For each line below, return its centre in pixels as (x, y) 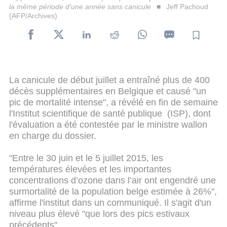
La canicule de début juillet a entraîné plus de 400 (109, 80)
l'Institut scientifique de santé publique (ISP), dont (110, 113)
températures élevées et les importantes (90, 169)
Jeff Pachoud (187, 6)
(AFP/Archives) (33, 15)
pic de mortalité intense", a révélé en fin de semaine (113, 102)
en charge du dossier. (53, 136)
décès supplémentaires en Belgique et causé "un (108, 91)
